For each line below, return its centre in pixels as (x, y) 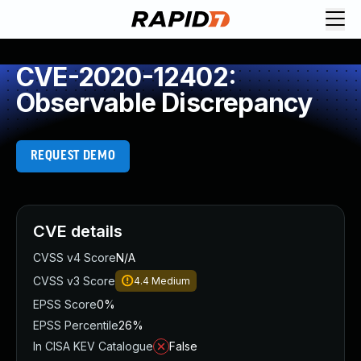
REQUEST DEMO (73, 156)
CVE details (78, 231)
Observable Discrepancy (164, 103)
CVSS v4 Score (75, 257)
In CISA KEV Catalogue (93, 346)
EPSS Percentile (76, 325)
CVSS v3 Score (74, 281)
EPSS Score (65, 304)
